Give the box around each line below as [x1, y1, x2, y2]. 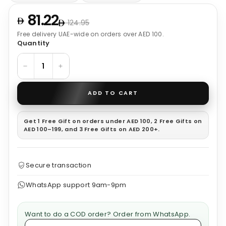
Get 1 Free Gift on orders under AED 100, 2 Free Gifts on [24, 117, 202, 125]
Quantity [17, 38, 50, 48]
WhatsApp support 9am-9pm [26, 180, 127, 190]
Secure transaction [26, 160, 91, 170]
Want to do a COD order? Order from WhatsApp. [25, 209, 191, 219]
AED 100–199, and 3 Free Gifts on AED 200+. [24, 125, 160, 133]
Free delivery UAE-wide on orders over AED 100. [17, 29, 164, 38]
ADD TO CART [88, 89, 138, 97]
